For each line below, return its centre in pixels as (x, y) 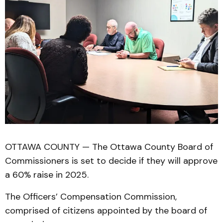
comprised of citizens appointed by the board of (106, 211)
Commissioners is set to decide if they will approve (111, 161)
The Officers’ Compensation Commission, (91, 197)
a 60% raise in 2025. (47, 175)
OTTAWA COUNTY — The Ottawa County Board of (109, 147)
